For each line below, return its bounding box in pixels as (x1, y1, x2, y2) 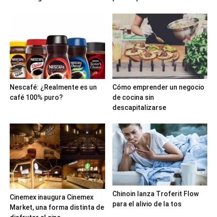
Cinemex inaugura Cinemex (10, 193, 93, 201)
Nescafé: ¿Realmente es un (10, 83, 97, 91)
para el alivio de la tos (112, 200, 182, 208)
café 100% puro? (10, 93, 63, 101)
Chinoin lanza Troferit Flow (112, 190, 199, 198)
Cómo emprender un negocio (112, 83, 204, 91)
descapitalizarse (112, 103, 166, 111)
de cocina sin (112, 93, 154, 101)
